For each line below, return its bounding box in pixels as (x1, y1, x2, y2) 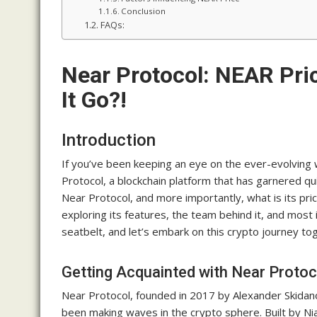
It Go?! (62, 86, 127, 114)
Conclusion (120, 6, 166, 17)
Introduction (62, 130, 156, 151)
